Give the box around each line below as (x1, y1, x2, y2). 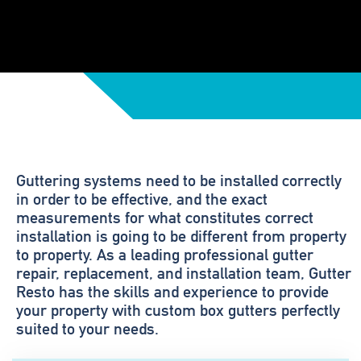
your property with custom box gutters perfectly (16, 301, 340, 320)
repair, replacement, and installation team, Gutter (16, 263, 351, 283)
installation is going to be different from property (16, 226, 346, 246)
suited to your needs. (16, 319, 159, 338)
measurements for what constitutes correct (16, 208, 313, 227)
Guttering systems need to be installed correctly (16, 171, 342, 190)
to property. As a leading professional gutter (16, 245, 313, 264)
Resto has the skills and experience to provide (16, 282, 329, 301)
